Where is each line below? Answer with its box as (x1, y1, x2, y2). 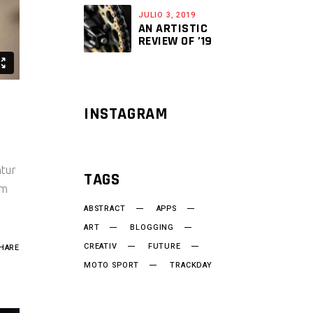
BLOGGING (130, 221, 175, 233)
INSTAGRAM (84, 103, 168, 124)
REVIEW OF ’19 (138, 33, 212, 49)
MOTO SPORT (84, 259, 140, 271)
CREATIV (84, 240, 117, 252)
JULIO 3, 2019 (138, 9, 196, 21)
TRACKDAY (170, 259, 212, 271)
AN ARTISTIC (138, 20, 208, 36)
